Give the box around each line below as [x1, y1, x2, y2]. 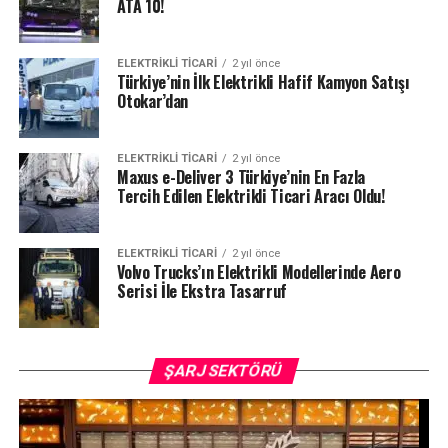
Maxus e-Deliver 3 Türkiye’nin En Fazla [117, 164, 366, 189]
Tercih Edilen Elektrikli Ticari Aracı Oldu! [117, 183, 385, 208]
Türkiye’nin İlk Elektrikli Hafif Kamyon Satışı [117, 69, 410, 94]
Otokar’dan [117, 88, 189, 113]
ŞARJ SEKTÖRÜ [163, 360, 286, 380]
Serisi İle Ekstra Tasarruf [117, 278, 287, 303]
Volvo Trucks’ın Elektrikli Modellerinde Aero [117, 259, 401, 284]
